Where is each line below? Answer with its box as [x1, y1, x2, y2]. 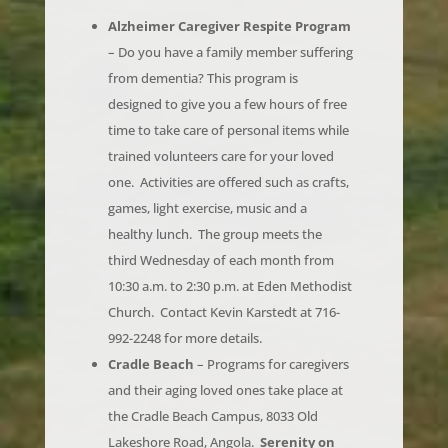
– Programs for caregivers [193, 326, 349, 345]
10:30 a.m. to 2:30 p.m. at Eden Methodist [107, 248, 352, 267]
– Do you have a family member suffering [107, 14, 353, 33]
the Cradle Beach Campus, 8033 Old [107, 378, 318, 397]
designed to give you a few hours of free [107, 66, 347, 85]
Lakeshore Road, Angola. [107, 404, 260, 423]
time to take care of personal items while [107, 92, 349, 111]
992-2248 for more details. [107, 300, 262, 319]
